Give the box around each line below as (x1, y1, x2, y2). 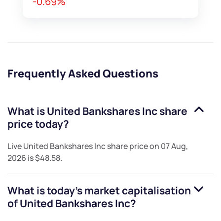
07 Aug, (161, 141, 188, 152)
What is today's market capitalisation (7, 184, 191, 198)
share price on (106, 141, 161, 152)
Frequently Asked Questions (7, 66, 158, 81)
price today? (7, 117, 69, 131)
